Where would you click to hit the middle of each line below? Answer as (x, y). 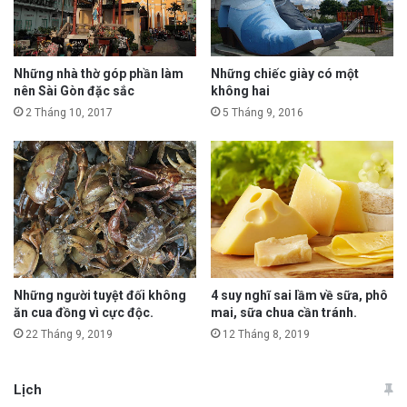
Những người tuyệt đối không (100, 295)
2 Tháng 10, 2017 (69, 112)
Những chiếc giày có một (285, 73)
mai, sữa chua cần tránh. (284, 312)
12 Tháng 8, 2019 (266, 334)
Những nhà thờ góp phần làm (99, 73)
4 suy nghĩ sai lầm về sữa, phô (299, 295)
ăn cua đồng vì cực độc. (84, 312)
